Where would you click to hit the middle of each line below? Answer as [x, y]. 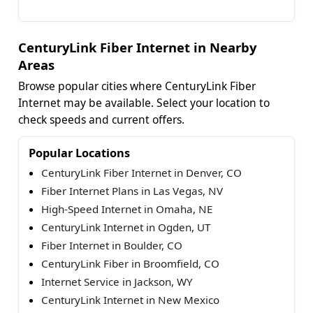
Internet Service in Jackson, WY [117, 281]
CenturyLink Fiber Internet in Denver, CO [141, 172]
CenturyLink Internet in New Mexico [130, 299]
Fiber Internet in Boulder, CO [112, 245]
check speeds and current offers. [101, 119]
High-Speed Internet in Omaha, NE [127, 209]
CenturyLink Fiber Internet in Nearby [137, 47]
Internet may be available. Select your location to [144, 102]
